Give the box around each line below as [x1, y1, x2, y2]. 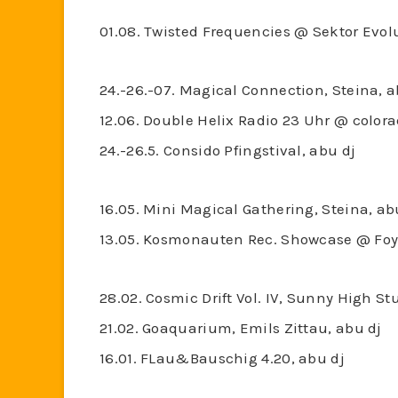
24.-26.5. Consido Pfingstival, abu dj [99, 141, 356, 159]
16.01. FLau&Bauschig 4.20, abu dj [99, 349, 345, 367]
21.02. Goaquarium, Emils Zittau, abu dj [99, 319, 382, 337]
